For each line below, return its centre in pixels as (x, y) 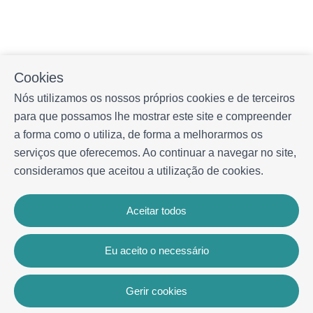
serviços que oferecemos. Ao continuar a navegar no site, (155, 152)
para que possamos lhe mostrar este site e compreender (153, 116)
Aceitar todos (156, 211)
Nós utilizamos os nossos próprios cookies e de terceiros (154, 98)
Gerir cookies (156, 291)
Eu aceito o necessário (156, 251)
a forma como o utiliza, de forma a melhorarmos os (138, 134)
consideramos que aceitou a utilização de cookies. (139, 170)
